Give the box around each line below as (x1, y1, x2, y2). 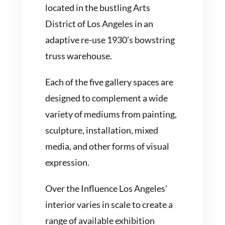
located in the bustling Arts (45, 2, 150, 13)
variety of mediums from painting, (45, 108, 177, 120)
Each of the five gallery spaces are (45, 76, 173, 87)
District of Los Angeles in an (45, 18, 153, 29)
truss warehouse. (45, 50, 112, 61)
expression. (45, 156, 89, 168)
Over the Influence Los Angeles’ (45, 182, 167, 194)
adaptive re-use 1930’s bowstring (45, 34, 175, 45)
